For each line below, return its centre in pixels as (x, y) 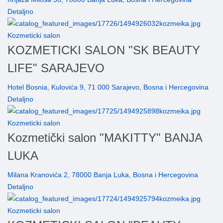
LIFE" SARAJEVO (56, 68)
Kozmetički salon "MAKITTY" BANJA (105, 138)
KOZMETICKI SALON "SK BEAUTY (104, 50)
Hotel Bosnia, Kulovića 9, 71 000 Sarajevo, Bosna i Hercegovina (108, 87)
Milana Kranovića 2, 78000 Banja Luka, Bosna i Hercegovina (103, 175)
